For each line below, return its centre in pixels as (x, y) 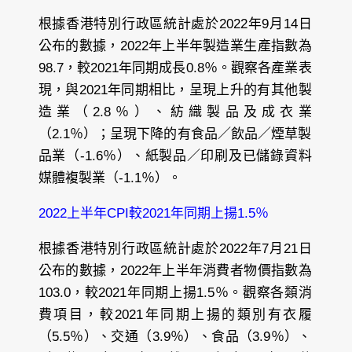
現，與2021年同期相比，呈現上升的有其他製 (175, 90)
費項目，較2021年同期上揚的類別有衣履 (175, 314)
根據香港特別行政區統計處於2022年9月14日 (175, 24)
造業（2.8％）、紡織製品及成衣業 (175, 112)
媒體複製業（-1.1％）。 (110, 178)
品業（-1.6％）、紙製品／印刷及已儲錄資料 (175, 156)
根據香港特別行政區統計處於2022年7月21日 (175, 248)
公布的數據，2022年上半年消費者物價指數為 (175, 270)
